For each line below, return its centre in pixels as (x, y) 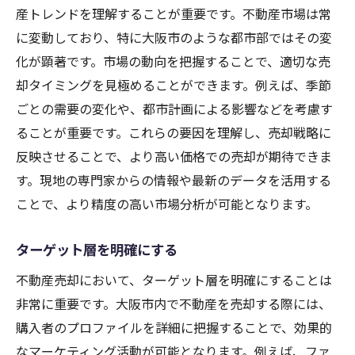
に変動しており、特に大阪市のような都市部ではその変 (174, 38)
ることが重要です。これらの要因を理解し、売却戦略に (174, 133)
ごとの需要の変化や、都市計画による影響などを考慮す (174, 109)
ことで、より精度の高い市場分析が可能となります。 (167, 204)
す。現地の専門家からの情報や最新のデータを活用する (174, 180)
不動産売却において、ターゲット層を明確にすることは (174, 280)
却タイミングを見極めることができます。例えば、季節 (174, 85)
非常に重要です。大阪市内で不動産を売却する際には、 (174, 304)
